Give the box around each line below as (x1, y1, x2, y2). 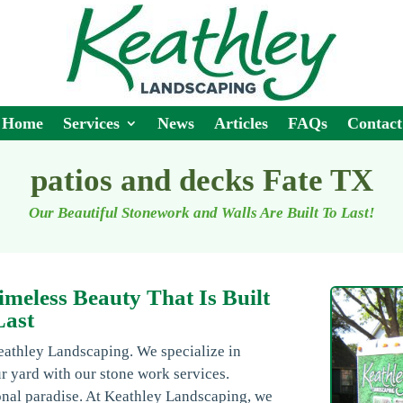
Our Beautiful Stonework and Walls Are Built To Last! (28, 203, 375, 221)
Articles (213, 114, 268, 132)
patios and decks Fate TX (30, 162, 373, 198)
